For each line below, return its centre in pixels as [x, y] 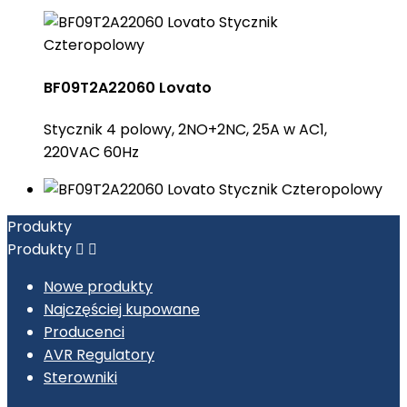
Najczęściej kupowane [122, 309]
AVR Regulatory [99, 354]
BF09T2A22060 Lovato [128, 87]
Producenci [84, 332]
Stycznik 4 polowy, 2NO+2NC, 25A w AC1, [185, 129]
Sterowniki [80, 377]
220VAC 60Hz [91, 152]
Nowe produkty [98, 286]
